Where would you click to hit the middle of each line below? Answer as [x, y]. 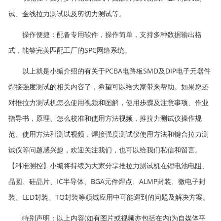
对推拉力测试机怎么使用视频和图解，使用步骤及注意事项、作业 [109, 102]
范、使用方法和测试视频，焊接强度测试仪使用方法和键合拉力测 [109, 134]
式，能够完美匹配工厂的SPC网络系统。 [70, 50]
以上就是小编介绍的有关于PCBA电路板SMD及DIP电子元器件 [110, 71]
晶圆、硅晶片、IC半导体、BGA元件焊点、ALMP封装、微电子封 [107, 181]
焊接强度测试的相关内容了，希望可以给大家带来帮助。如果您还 [109, 86]
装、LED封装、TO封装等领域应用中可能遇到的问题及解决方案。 [109, 197]
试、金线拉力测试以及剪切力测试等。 [67, 13]
